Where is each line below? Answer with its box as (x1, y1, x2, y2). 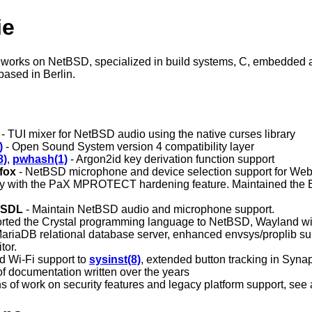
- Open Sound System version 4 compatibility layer (3, 140, 254, 153)
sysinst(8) (89, 253, 141, 265)
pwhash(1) (13, 153, 68, 165)
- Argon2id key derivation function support (68, 153, 274, 165)
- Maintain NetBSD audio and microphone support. (23, 203, 274, 215)
